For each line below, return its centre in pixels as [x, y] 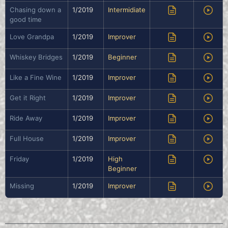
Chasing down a [35, 10]
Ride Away [26, 118]
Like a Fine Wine [36, 78]
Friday [19, 159]
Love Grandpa [32, 37]
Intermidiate [127, 10]
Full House [27, 139]
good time [26, 20]
